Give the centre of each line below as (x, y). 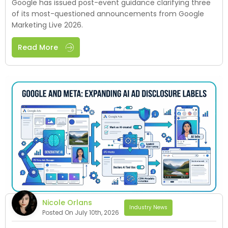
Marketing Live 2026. (47, 25)
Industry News (148, 207)
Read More (38, 48)
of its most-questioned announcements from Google (108, 14)
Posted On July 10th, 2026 (81, 212)
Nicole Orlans (67, 202)
